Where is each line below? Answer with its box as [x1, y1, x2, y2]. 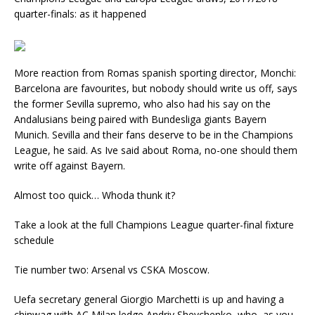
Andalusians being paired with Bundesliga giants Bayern [14, 112, 266, 126]
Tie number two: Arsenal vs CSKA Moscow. [14, 263, 210, 276]
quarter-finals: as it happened [14, 7, 146, 20]
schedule [14, 233, 54, 247]
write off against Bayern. [14, 159, 125, 172]
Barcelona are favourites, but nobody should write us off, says [14, 82, 297, 95]
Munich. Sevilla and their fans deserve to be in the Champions [14, 128, 293, 141]
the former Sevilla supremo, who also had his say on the [14, 97, 271, 110]
